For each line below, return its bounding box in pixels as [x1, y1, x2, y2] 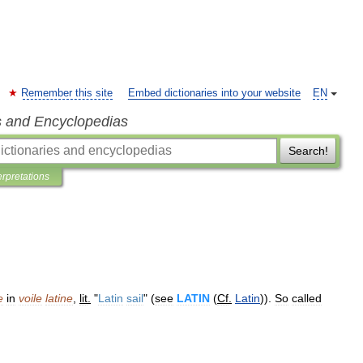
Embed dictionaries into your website [128, 88, 301, 99]
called [292, 292, 322, 305]
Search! [288, 144, 328, 157]
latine [45, 292, 73, 305]
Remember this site [21, 88, 113, 99]
